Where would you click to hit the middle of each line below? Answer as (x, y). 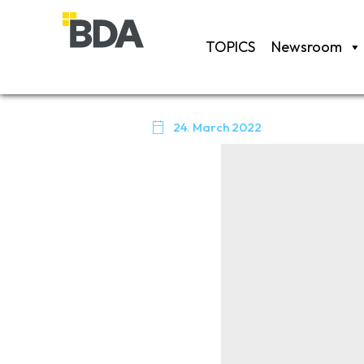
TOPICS (231, 46)
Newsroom (307, 46)
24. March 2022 (218, 127)
